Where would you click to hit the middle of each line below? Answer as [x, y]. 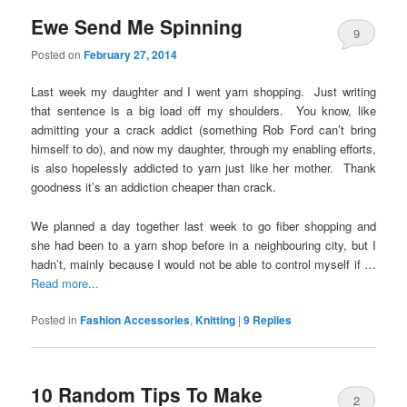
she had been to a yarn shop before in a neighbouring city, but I [203, 244]
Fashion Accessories [135, 319]
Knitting [216, 319]
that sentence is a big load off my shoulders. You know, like [203, 111]
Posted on [58, 55]
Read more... [65, 283]
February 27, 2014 [131, 55]
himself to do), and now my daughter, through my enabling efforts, [203, 149]
